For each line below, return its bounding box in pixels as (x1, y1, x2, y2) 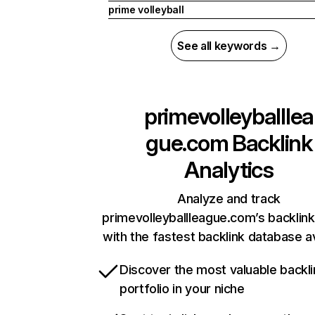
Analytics (184, 156, 274, 184)
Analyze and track (177, 191, 281, 207)
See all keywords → (177, 39, 281, 53)
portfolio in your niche (120, 281, 245, 297)
